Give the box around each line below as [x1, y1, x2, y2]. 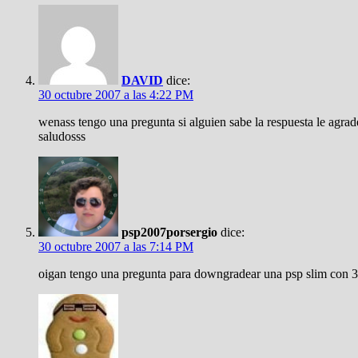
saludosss [38, 129, 86, 143]
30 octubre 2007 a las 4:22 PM [38, 88, 193, 101]
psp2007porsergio [121, 225, 217, 239]
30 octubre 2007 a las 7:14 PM [38, 240, 193, 253]
